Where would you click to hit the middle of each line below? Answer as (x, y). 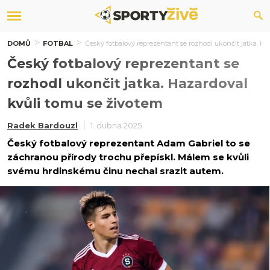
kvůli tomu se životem (85, 103)
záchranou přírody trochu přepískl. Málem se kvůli (128, 157)
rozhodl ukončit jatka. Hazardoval (127, 83)
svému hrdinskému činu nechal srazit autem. (115, 171)
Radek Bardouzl (42, 125)
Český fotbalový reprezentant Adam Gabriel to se (129, 143)
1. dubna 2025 (116, 125)
